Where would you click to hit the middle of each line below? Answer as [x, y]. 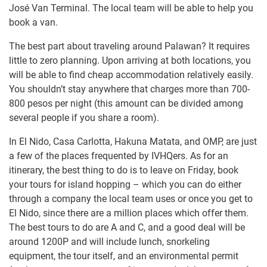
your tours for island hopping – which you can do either [125, 185]
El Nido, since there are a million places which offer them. [129, 213]
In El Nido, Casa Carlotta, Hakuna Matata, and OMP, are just [133, 142]
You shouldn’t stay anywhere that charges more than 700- [129, 89]
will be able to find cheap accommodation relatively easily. [131, 75]
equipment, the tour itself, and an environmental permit [124, 256]
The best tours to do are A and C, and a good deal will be [127, 228]
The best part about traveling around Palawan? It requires [129, 46]
